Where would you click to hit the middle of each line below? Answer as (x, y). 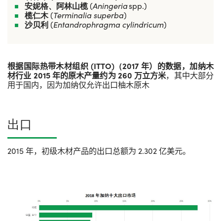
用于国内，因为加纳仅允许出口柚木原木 (78, 84)
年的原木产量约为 (84, 75)
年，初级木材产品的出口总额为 (81, 150)
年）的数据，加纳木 (177, 66)
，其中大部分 (190, 75)
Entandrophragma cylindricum (109, 24)
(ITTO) (101, 66)
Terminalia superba (89, 15)
